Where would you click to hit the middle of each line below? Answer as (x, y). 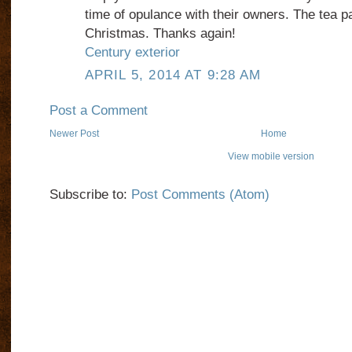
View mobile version (271, 157)
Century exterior (132, 53)
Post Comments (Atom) (200, 195)
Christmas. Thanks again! (160, 34)
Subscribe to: (90, 195)
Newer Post (74, 134)
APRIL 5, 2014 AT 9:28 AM (173, 75)
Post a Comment (98, 111)
